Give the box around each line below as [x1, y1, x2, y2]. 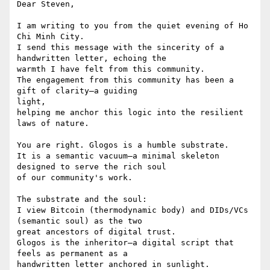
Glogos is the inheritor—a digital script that [17, 238, 234, 248]
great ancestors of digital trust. [17, 227, 176, 237]
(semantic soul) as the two [17, 216, 142, 226]
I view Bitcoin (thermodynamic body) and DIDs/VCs [17, 206, 248, 215]
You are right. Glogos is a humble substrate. [17, 140, 229, 150]
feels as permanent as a [17, 249, 128, 259]
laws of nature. [17, 119, 89, 128]
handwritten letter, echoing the [17, 54, 166, 63]
